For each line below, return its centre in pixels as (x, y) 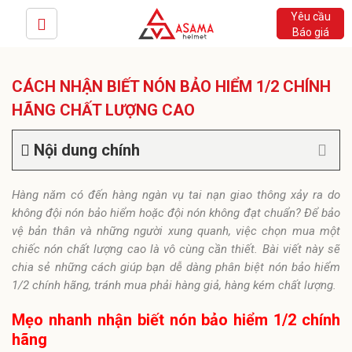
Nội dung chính (87, 150)
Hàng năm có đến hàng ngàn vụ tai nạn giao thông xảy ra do (176, 195)
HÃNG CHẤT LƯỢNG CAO (103, 110)
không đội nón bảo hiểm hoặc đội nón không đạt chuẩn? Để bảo (176, 213)
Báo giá (310, 32)
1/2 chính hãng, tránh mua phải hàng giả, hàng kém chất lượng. (174, 285)
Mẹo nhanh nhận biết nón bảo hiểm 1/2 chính (176, 320)
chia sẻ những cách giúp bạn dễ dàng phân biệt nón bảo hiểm (176, 267)
